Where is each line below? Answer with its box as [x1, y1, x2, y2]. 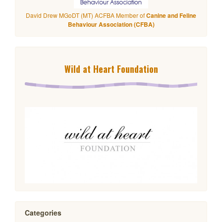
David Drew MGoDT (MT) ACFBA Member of [26, 10, 146, 19]
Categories [25, 207, 61, 218]
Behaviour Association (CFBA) [67, 19, 155, 29]
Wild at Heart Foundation [64, 62, 158, 75]
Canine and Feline [146, 10, 196, 20]
